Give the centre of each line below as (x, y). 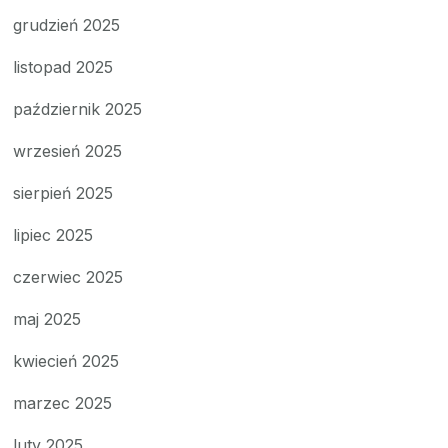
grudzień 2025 (67, 24)
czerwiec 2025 (68, 276)
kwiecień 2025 (66, 360)
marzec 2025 (63, 402)
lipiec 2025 (53, 234)
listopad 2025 (63, 66)
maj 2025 (47, 318)
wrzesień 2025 (68, 150)
